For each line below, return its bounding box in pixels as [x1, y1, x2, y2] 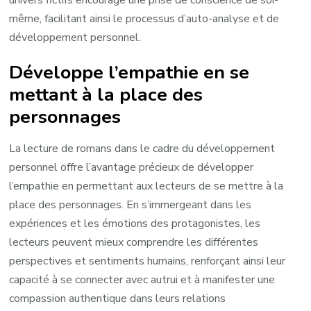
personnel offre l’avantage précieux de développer [9, 160, 254, 176]
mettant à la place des [9, 81, 203, 107]
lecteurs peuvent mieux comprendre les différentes [9, 235, 259, 251]
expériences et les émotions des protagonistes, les [9, 216, 261, 232]
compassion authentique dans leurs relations [9, 291, 226, 307]
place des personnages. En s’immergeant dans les [9, 197, 252, 213]
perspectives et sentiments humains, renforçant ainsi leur [9, 253, 286, 269]
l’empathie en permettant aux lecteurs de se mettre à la [9, 178, 284, 194]
